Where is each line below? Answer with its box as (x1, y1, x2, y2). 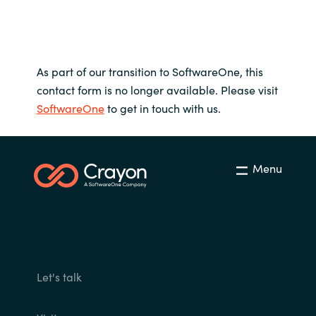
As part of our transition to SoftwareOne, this (36, 63, 263, 80)
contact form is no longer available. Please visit (36, 82, 278, 98)
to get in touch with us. (104, 100, 221, 116)
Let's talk (36, 269, 82, 285)
